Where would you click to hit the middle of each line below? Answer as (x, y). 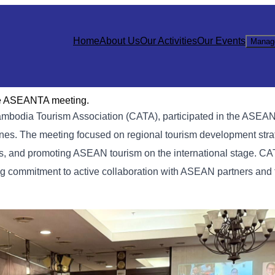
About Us (120, 41)
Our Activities (168, 41)
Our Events (221, 41)
